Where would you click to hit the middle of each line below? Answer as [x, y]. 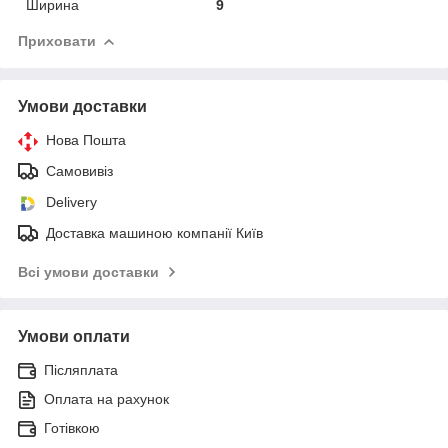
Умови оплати [74, 336]
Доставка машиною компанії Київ [154, 232]
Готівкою [72, 427]
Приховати [57, 40]
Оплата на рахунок [106, 398]
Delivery [71, 201]
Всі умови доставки [88, 271]
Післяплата [81, 369]
